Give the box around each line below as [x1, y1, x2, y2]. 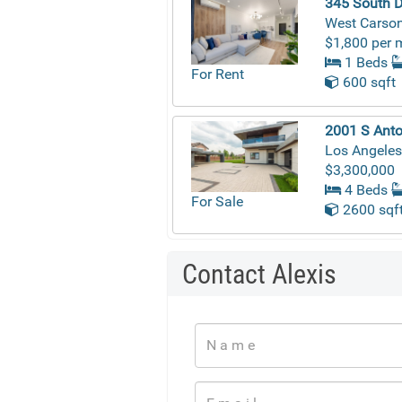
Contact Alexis [182, 258, 336, 290]
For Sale [191, 193, 243, 211]
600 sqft [339, 73, 397, 91]
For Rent [191, 66, 244, 83]
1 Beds [341, 53, 389, 71]
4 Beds [341, 180, 389, 198]
